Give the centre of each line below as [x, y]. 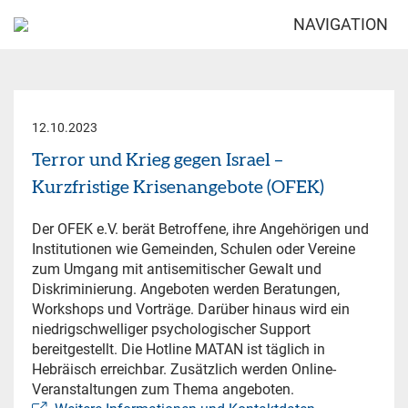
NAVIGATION [341, 24]
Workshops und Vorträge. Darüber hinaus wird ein [191, 309]
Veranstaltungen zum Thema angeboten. [163, 389]
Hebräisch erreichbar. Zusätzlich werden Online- [184, 369]
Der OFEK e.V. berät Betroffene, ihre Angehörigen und [200, 229]
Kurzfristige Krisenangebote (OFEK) [178, 188]
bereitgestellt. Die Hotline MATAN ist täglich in [178, 349]
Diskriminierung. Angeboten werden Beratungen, [186, 289]
